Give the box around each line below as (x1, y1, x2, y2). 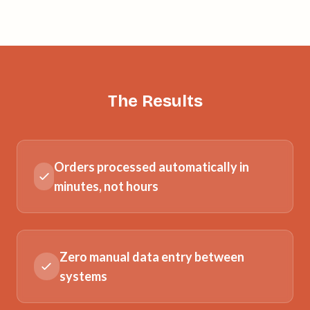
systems (59, 268, 107, 284)
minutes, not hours (54, 178, 159, 194)
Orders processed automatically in (54, 158, 250, 174)
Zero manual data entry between (59, 248, 244, 264)
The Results (107, 91, 203, 111)
